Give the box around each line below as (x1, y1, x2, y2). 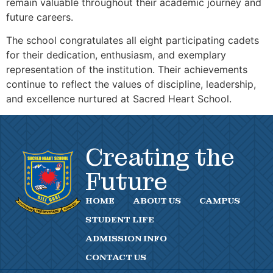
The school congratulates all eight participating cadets (6, 34, 259, 47)
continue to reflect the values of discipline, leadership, (6, 78, 256, 91)
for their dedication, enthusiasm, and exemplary (6, 49, 226, 62)
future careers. (6, 10, 73, 23)
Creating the (85, 141, 235, 173)
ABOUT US (133, 194, 181, 206)
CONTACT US (85, 251, 146, 263)
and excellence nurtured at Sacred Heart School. (6, 93, 232, 105)
